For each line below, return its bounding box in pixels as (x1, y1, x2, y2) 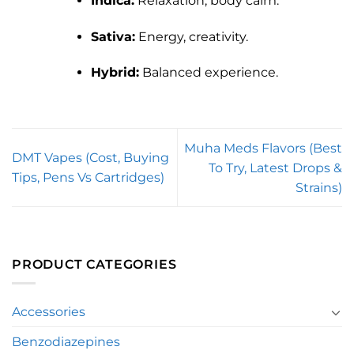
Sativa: (90, 28, 135, 44)
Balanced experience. (138, 65, 278, 81)
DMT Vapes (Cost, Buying (12, 150, 169, 166)
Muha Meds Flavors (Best (184, 140, 342, 156)
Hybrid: (90, 65, 139, 81)
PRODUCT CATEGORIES (12, 256, 177, 272)
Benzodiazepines (12, 334, 120, 350)
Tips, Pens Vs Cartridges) (12, 170, 164, 186)
